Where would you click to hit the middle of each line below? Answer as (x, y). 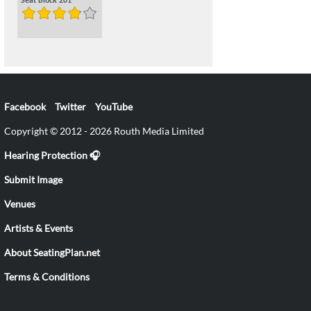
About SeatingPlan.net (52, 252)
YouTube (114, 106)
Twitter (70, 106)
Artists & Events (39, 228)
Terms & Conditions (47, 276)
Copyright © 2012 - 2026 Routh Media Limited (104, 131)
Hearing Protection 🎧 (52, 155)
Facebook (25, 106)
